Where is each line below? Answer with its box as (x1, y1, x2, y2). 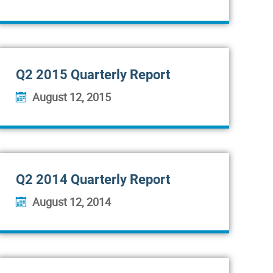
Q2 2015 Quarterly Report (16, 67, 170, 82)
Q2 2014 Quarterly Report (16, 172, 170, 187)
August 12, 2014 (32, 194, 111, 209)
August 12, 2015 (32, 90, 111, 104)
